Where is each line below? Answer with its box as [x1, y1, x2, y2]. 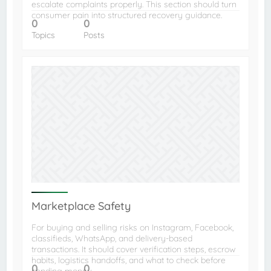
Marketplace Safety [31, 199, 131, 214]
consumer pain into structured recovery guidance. [31, 10, 223, 21]
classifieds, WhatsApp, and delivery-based [31, 233, 193, 244]
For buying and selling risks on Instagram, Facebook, [31, 222, 234, 233]
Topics [31, 30, 56, 41]
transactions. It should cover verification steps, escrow [31, 244, 236, 255]
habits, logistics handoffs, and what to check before [31, 255, 226, 266]
